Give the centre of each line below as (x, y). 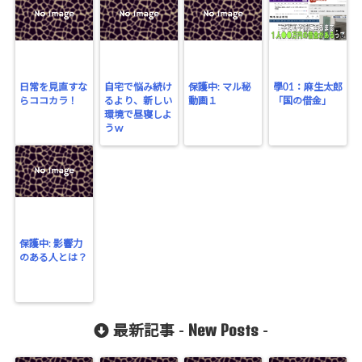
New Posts (223, 330)
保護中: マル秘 (220, 87)
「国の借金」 (302, 101)
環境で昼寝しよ (138, 115)
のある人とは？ (54, 258)
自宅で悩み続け (138, 87)
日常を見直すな (54, 87)
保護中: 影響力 (51, 244)
